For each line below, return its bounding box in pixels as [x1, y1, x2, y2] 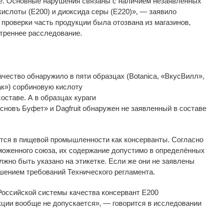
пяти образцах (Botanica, [76, 71, 161, 80]
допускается [53, 198, 95, 207]
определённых [155, 146, 205, 154]
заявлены [162, 156, 195, 165]
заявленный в [131, 104, 177, 112]
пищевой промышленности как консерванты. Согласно [19, 135, 203, 144]
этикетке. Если [75, 156, 126, 165]
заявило [147, 7, 176, 16]
